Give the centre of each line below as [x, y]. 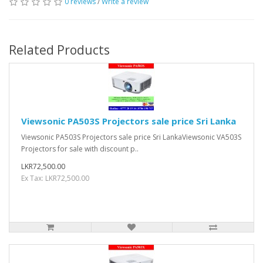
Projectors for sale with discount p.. [80, 149]
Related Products [59, 50]
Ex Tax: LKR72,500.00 [55, 178]
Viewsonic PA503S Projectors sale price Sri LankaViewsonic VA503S [131, 137]
